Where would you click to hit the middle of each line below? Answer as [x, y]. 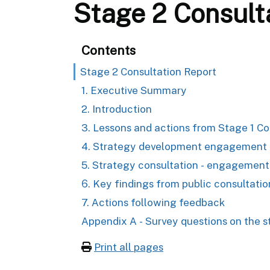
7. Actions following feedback [153, 202]
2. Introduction [117, 109]
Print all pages [129, 247]
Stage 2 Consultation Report [148, 71]
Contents [108, 50]
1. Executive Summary [134, 90]
